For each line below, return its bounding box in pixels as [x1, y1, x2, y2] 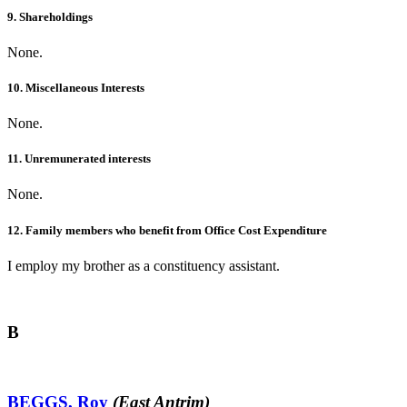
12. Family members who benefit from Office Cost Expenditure [7, 223, 327, 237]
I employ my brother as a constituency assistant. [7, 257, 280, 273]
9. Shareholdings [7, 9, 93, 24]
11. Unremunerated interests [7, 152, 151, 166]
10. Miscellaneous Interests [7, 80, 144, 94]
